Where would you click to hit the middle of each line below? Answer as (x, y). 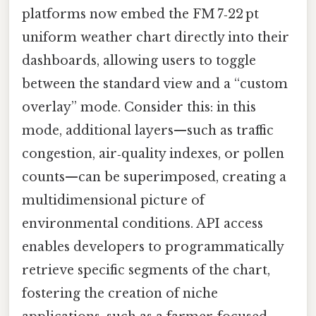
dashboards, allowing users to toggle (139, 61)
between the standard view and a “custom (155, 84)
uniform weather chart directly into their (156, 38)
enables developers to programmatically (153, 247)
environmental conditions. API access (142, 224)
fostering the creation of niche (120, 294)
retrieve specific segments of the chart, (146, 271)
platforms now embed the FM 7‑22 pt (140, 14)
